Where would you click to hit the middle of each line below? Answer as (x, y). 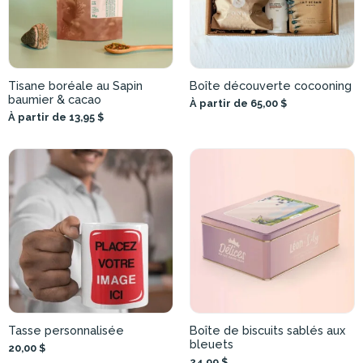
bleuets (211, 344)
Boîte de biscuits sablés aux (267, 331)
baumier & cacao (55, 100)
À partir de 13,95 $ (56, 117)
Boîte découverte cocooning (271, 86)
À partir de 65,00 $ (238, 104)
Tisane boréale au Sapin (75, 86)
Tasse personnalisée (66, 331)
